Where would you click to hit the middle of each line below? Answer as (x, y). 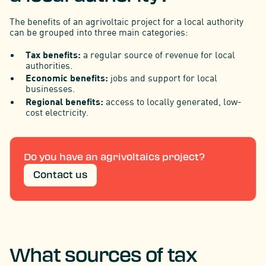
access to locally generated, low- (174, 102)
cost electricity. (57, 113)
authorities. (49, 65)
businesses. (50, 89)
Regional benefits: (66, 102)
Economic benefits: (68, 78)
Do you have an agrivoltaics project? (115, 157)
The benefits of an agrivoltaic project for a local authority (126, 21)
